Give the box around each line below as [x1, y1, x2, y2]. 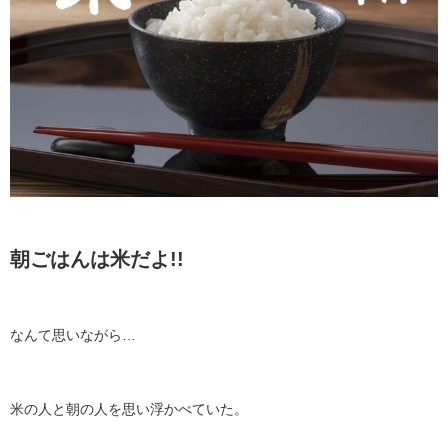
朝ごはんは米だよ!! [10, 248, 184, 271]
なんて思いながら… [10, 327, 136, 344]
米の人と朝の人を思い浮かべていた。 [10, 401, 248, 418]
